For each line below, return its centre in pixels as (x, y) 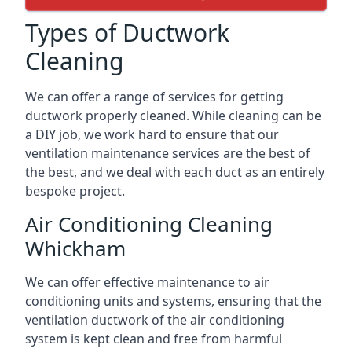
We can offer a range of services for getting (154, 96)
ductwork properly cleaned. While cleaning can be (173, 115)
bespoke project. (75, 191)
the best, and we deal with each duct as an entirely (175, 172)
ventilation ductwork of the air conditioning (155, 319)
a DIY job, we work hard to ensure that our (152, 134)
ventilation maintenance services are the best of (168, 153)
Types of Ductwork (127, 32)
